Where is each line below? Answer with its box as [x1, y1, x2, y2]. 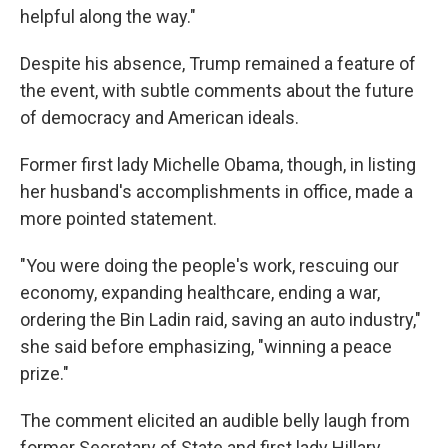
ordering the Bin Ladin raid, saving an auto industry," [20, 309, 421, 331]
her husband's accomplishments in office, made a [20, 181, 413, 203]
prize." [20, 363, 69, 385]
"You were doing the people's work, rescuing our [20, 255, 399, 277]
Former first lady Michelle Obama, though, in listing [20, 154, 416, 176]
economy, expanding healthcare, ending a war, [20, 282, 380, 304]
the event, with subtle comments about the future [20, 80, 414, 102]
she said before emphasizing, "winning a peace [20, 336, 392, 358]
